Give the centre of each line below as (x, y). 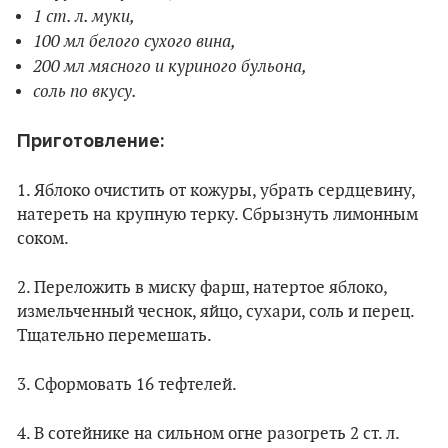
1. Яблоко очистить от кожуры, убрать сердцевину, (216, 190)
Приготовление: (90, 140)
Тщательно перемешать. (114, 335)
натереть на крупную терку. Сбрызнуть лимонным (217, 214)
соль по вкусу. (85, 90)
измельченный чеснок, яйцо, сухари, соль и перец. (215, 311)
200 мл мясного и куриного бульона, (170, 65)
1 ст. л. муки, (84, 15)
